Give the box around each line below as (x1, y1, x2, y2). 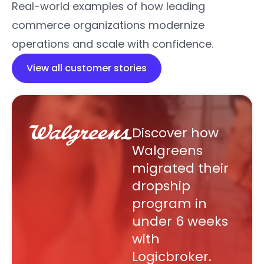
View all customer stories (27, 61, 147, 75)
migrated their (132, 159, 229, 178)
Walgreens (132, 141, 203, 160)
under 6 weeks (132, 212, 228, 231)
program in (132, 194, 207, 213)
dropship (132, 177, 190, 196)
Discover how (132, 124, 219, 143)
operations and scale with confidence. (12, 37, 213, 52)
